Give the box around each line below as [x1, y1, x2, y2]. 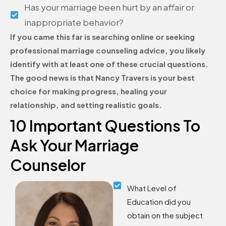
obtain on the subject [127, 210, 203, 220]
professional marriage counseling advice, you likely [10, 45, 205, 55]
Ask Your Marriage [10, 135, 139, 155]
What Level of [127, 183, 177, 193]
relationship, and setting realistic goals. [10, 100, 162, 110]
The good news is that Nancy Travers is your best [10, 73, 195, 83]
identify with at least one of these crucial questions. [10, 59, 208, 69]
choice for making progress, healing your [10, 86, 167, 96]
